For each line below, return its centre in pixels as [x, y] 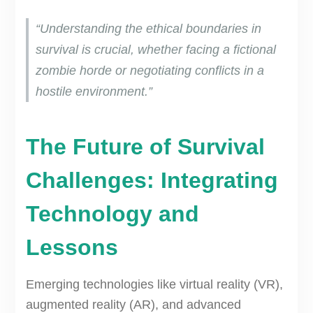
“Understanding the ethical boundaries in [148, 29]
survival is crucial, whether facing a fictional [155, 50]
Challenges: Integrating [152, 181]
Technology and [112, 214]
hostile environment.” [94, 92]
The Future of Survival [145, 147]
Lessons [72, 248]
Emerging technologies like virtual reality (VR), [154, 285]
